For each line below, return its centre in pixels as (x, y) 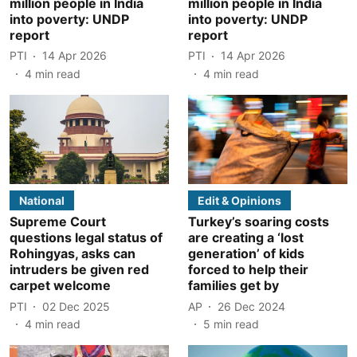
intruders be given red (79, 269)
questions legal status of (86, 237)
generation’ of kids (246, 253)
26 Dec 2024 (251, 306)
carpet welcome (60, 285)
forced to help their (248, 269)
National (42, 200)
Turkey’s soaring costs (259, 222)
